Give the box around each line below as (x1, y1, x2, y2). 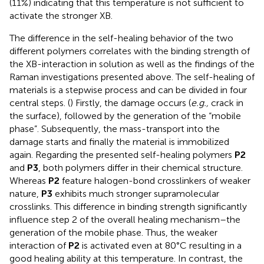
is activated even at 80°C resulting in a (80, 240, 242, 252)
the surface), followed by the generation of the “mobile (9, 110, 241, 122)
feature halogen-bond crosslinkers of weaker (60, 175, 250, 187)
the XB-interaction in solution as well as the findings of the (9, 58, 255, 70)
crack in (209, 97, 243, 109)
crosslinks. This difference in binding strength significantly (9, 201, 247, 213)
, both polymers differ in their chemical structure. (38, 162, 243, 174)
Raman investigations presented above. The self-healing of (9, 71, 255, 83)
